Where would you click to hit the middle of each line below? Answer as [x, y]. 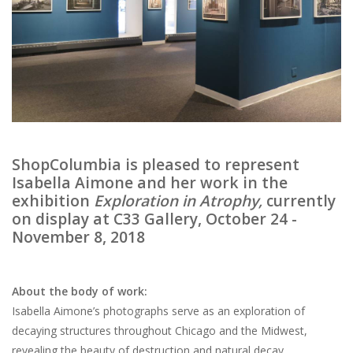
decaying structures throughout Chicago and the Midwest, [160, 330]
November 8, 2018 [88, 236]
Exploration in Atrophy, [178, 200]
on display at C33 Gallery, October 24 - [154, 218]
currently [299, 200]
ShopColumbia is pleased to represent [156, 164]
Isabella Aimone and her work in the [150, 182]
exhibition [53, 200]
